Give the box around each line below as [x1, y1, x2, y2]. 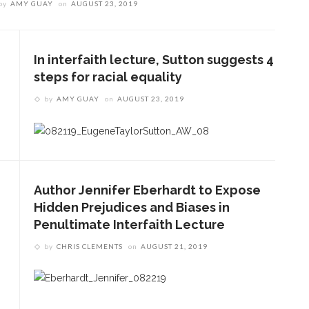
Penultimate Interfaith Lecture [34, 217, 225, 232]
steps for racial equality [34, 70, 182, 85]
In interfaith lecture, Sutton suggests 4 [34, 52, 274, 68]
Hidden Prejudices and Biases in [34, 199, 230, 215]
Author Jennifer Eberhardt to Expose [34, 182, 261, 197]
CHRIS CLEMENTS [57, 241, 123, 250]
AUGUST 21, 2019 [141, 241, 208, 250]
